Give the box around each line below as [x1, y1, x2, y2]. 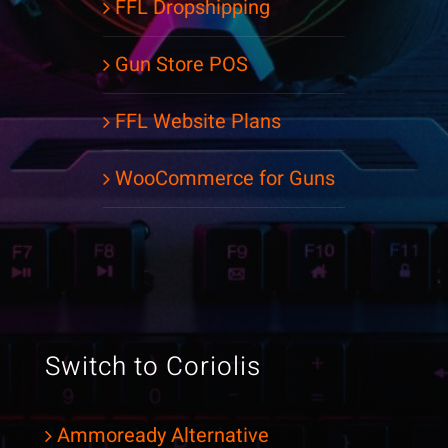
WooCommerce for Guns [115, 163, 335, 193]
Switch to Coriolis [44, 348, 261, 387]
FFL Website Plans [115, 106, 281, 136]
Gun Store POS [115, 49, 248, 79]
